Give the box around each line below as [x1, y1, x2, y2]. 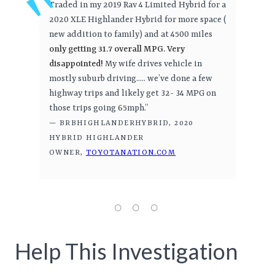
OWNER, [49, 149, 86, 158]
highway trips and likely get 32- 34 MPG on [49, 88, 216, 99]
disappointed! [49, 59, 103, 69]
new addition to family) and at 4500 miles [49, 29, 212, 40]
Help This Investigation [15, 238, 238, 265]
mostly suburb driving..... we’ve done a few [49, 74, 212, 84]
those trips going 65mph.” [49, 103, 149, 114]
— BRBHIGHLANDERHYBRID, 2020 [49, 119, 194, 128]
